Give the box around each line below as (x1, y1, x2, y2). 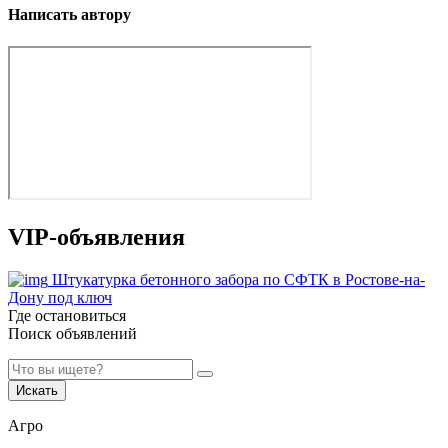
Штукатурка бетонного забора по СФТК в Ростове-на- (52, 270, 425, 288)
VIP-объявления (8, 223, 185, 250)
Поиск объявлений (8, 324, 137, 342)
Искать (16, 382, 58, 398)
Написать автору (8, 6, 131, 24)
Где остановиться (8, 306, 126, 324)
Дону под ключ (8, 288, 112, 306)
